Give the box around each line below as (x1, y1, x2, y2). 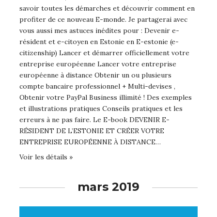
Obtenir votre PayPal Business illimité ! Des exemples (19, 93, 192, 102)
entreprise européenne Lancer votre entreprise (19, 60, 176, 69)
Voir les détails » (19, 153, 73, 162)
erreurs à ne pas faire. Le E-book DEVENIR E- (19, 115, 170, 124)
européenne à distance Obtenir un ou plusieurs (19, 71, 171, 80)
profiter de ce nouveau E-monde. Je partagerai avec (19, 15, 187, 24)
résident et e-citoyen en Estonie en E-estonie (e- (19, 37, 179, 46)
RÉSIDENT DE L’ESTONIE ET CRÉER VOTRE (19, 126, 164, 136)
